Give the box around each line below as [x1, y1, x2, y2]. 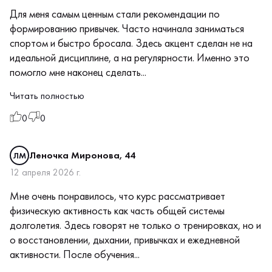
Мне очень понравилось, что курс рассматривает [10, 188, 225, 203]
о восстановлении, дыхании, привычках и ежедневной [10, 232, 240, 246]
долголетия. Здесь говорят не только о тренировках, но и [10, 217, 261, 232]
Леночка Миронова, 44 [29, 148, 135, 161]
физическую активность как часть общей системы [10, 203, 225, 217]
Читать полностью [10, 89, 84, 102]
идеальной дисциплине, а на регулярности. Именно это [10, 50, 250, 64]
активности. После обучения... [10, 246, 140, 261]
